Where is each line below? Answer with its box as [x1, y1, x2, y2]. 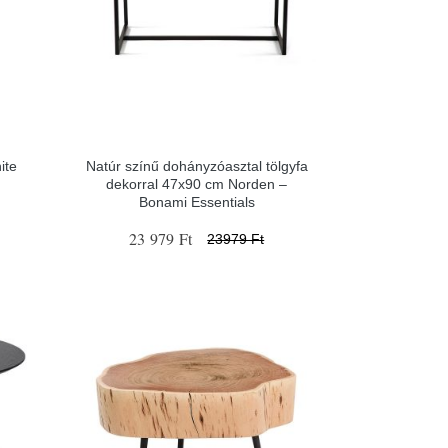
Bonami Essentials [138, 194, 255, 210]
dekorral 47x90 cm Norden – [106, 176, 288, 192]
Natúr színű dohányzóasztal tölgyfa [85, 158, 308, 174]
